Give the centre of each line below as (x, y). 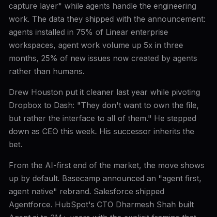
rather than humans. (46, 71)
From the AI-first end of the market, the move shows (106, 165)
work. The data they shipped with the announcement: (107, 19)
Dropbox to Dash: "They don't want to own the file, (104, 105)
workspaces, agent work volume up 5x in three (96, 45)
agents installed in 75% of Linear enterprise (88, 32)
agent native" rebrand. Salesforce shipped (86, 191)
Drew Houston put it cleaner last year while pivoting (104, 92)
